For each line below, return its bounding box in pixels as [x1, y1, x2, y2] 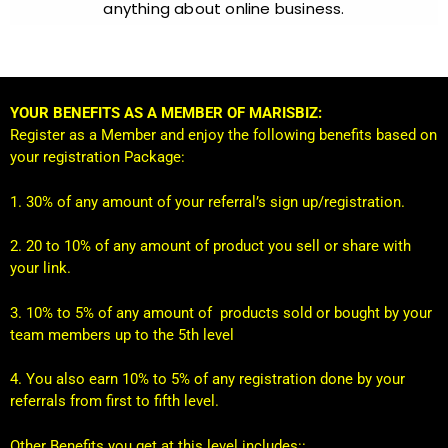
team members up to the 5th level [10, 325, 234, 344]
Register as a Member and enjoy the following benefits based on [10, 126, 437, 144]
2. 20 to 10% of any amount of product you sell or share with [10, 237, 411, 255]
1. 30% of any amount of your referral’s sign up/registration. [10, 192, 405, 211]
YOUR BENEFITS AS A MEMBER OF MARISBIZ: [10, 104, 322, 122]
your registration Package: [10, 148, 185, 166]
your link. [10, 259, 71, 277]
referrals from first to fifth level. [10, 392, 219, 410]
